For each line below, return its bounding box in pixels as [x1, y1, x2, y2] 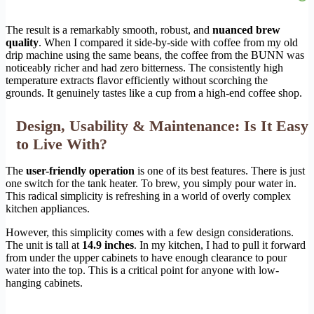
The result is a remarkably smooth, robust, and [6, 24, 212, 36]
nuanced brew [212, 24, 280, 36]
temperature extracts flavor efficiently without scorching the [6, 74, 268, 87]
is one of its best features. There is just [135, 165, 305, 177]
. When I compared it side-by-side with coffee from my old [39, 36, 298, 49]
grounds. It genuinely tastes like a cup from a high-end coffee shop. [6, 87, 302, 100]
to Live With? [16, 135, 107, 153]
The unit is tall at [6, 239, 82, 252]
